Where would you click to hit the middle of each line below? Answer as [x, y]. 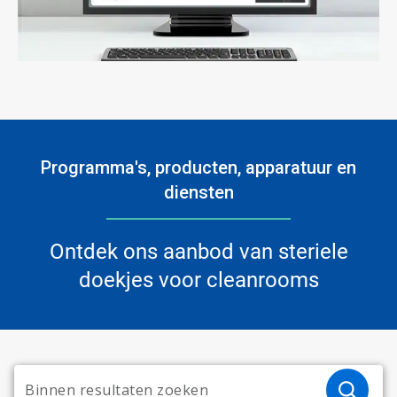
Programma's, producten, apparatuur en [198, 167]
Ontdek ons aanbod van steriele [198, 251]
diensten [198, 192]
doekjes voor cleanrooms [198, 280]
